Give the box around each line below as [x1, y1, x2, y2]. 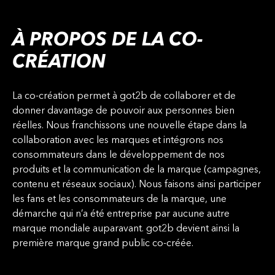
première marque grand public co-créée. [12, 239, 196, 249]
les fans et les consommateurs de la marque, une [12, 195, 227, 205]
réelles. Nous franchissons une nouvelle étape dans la [12, 121, 247, 131]
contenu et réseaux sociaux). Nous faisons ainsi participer [12, 180, 261, 190]
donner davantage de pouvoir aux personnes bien [12, 106, 234, 117]
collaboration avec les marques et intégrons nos [12, 136, 223, 146]
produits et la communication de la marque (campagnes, [12, 165, 261, 176]
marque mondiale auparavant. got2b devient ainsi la [12, 224, 239, 234]
